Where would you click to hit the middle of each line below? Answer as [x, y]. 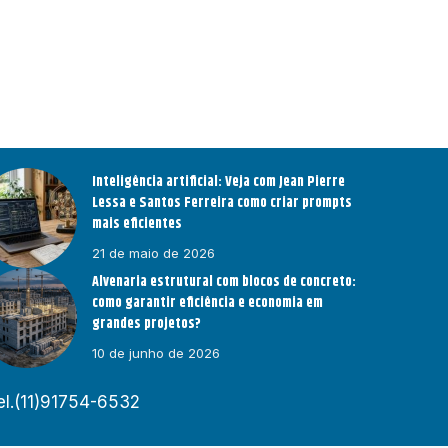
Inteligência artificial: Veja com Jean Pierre [219, 182]
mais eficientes [137, 224]
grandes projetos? [147, 324]
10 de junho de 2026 [156, 353]
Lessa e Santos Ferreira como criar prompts [222, 203]
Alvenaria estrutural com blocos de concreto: [224, 282]
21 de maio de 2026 [154, 253]
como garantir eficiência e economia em [208, 303]
